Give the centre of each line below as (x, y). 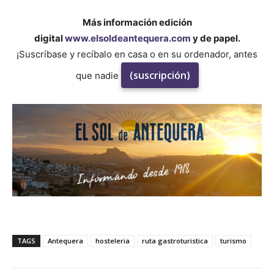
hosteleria (113, 241)
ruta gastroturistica (175, 241)
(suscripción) (160, 76)
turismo (233, 241)
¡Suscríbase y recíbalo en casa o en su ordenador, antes (137, 54)
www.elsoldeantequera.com (128, 39)
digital (49, 39)
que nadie (98, 76)
